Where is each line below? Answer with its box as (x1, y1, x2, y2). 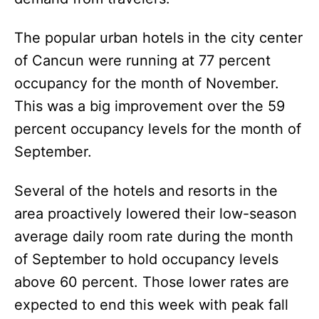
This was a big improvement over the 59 (14, 97, 285, 115)
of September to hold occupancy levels (14, 250, 278, 268)
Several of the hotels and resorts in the (14, 182, 278, 199)
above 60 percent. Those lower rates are (14, 273, 289, 291)
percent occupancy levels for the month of (14, 120, 301, 137)
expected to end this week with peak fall (14, 296, 288, 313)
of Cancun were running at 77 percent (14, 51, 271, 69)
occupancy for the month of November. (14, 74, 279, 92)
